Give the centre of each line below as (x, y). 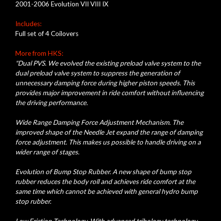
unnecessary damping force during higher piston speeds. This (105, 83)
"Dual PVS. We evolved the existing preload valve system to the (108, 63)
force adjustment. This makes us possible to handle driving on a (108, 142)
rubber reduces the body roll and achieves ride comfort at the (105, 182)
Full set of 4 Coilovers (47, 34)
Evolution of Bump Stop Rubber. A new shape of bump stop (103, 172)
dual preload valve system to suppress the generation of (97, 73)
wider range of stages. (47, 152)
